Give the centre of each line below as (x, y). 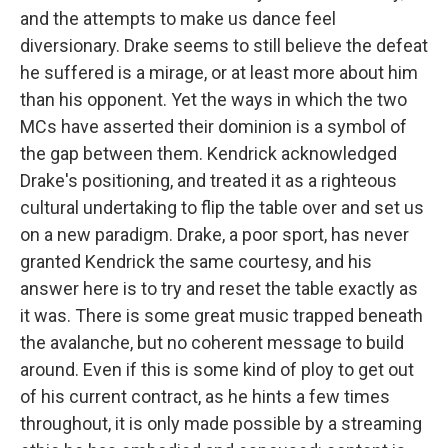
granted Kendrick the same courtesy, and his (196, 261)
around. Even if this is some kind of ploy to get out (217, 369)
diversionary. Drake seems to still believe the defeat (224, 45)
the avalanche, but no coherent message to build (212, 342)
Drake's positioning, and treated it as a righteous (208, 180)
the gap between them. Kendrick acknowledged (208, 153)
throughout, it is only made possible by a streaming (221, 423)
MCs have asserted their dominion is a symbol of (213, 126)
